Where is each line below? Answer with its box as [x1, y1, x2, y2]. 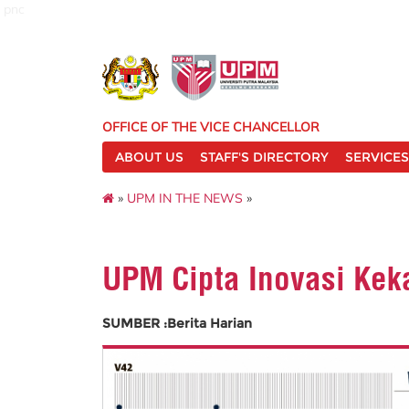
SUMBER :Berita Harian [102, 315, 252, 331]
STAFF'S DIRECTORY [200, 149, 329, 165]
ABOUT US [115, 149, 184, 165]
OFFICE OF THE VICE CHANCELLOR [102, 119, 320, 135]
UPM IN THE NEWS [127, 189, 243, 206]
